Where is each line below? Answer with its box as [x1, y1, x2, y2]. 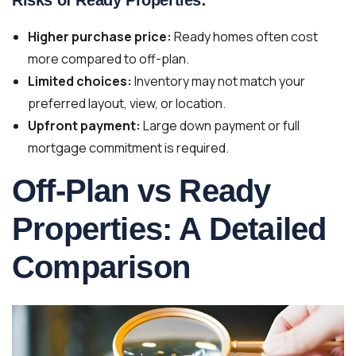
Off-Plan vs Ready [12, 172, 271, 208]
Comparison [12, 249, 190, 284]
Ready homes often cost [172, 27, 318, 45]
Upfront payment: [28, 116, 141, 134]
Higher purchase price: [28, 27, 172, 45]
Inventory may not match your [132, 72, 305, 90]
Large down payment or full [141, 116, 300, 134]
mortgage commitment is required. [28, 138, 229, 157]
